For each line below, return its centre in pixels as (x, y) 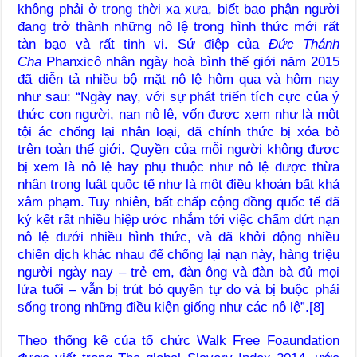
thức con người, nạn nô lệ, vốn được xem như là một (178, 114)
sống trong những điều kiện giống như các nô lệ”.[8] (171, 307)
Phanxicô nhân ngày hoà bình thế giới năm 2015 (193, 61)
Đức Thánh (304, 44)
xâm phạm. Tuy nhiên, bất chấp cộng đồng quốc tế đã (178, 202)
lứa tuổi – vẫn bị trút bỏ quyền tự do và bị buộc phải (178, 289)
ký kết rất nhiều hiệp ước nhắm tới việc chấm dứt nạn (178, 219)
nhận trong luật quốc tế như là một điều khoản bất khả (178, 184)
